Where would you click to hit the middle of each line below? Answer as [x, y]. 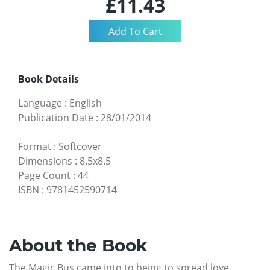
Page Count [44, 175]
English [86, 103]
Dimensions [45, 161]
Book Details [49, 79]
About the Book [78, 245]
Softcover [80, 146]
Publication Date [56, 117]
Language [40, 103]
